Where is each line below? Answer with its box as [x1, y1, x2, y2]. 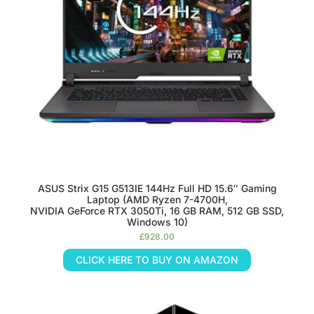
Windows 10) [126, 216, 188, 228]
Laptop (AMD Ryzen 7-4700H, [86, 193, 228, 205]
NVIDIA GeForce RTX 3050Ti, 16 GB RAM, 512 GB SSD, [30, 205, 284, 217]
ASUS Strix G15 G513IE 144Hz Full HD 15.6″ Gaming [37, 182, 277, 194]
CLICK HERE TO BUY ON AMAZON [76, 254, 238, 266]
